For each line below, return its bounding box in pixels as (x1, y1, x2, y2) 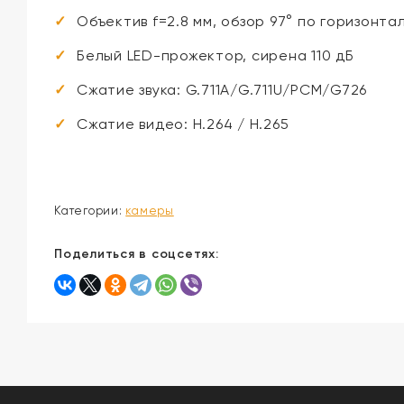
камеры (125, 204, 174, 218)
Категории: (54, 204, 126, 218)
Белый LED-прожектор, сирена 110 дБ (77, 47, 354, 65)
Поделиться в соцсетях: (54, 246, 219, 262)
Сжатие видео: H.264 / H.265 (77, 115, 289, 133)
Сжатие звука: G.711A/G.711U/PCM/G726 (77, 81, 367, 99)
